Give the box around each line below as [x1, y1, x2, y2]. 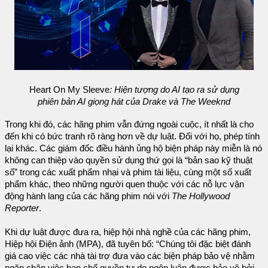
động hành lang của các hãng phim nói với [5, 191, 172, 201]
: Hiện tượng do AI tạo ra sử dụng [109, 84, 239, 95]
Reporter [5, 203, 39, 213]
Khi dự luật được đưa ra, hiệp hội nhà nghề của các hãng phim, [5, 227, 251, 237]
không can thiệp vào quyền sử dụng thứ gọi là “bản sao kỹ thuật [5, 155, 252, 165]
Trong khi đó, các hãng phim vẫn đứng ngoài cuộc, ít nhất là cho [5, 119, 254, 129]
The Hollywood [172, 191, 230, 201]
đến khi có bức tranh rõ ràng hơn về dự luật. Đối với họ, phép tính [5, 131, 260, 141]
